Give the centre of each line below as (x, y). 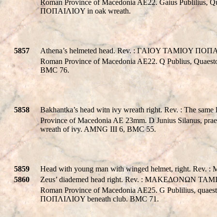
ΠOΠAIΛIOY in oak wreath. (85, 11)
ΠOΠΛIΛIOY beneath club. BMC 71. (100, 199)
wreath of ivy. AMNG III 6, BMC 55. (98, 129)
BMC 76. (55, 70)
